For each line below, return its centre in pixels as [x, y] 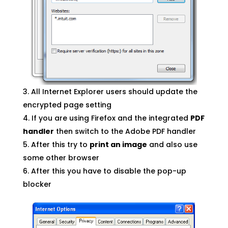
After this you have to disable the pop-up [108, 171]
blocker [37, 184]
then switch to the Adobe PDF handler [125, 132]
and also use [172, 145]
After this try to [60, 145]
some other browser [61, 158]
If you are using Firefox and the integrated [111, 118]
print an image [118, 145]
